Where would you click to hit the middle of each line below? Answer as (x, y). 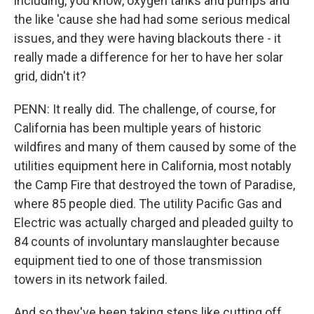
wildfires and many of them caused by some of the (155, 147)
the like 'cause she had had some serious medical (152, 19)
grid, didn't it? (50, 76)
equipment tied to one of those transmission (138, 260)
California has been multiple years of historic (138, 128)
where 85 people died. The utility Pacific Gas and (148, 204)
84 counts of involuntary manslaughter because (147, 241)
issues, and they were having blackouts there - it (148, 38)
